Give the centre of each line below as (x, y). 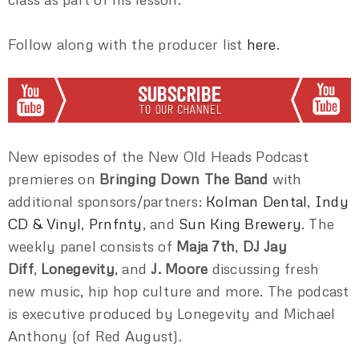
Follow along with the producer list (127, 44)
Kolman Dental (257, 202)
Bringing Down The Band (184, 179)
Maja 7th (206, 246)
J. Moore (179, 269)
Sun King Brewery (240, 224)
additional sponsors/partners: (107, 202)
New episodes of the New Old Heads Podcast (158, 157)
